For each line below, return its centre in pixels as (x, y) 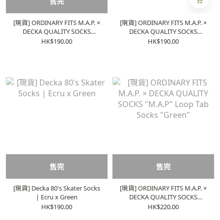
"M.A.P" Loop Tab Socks (163, 206)
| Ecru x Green (57, 197)
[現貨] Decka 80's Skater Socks (57, 188)
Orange (163, 49)
